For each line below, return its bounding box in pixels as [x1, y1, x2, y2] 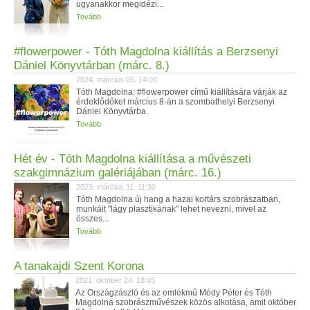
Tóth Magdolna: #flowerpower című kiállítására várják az [76, 87, 287, 97]
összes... [76, 214, 109, 224]
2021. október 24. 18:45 [75, 276, 155, 284]
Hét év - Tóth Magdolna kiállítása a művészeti [14, 152, 251, 165]
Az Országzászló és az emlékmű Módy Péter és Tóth [75, 288, 272, 298]
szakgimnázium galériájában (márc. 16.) [14, 166, 221, 179]
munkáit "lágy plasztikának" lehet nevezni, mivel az [76, 204, 266, 214]
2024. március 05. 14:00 [76, 75, 157, 84]
